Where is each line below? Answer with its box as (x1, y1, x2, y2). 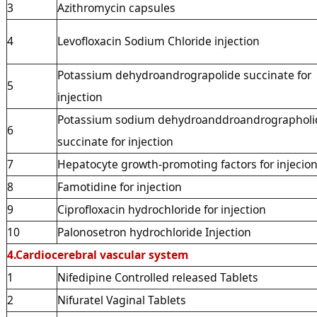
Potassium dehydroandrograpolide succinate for (57, 67, 311, 83)
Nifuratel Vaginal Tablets (57, 292, 186, 308)
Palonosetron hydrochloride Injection (57, 224, 251, 240)
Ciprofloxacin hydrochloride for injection (57, 201, 266, 217)
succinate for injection (57, 133, 176, 149)
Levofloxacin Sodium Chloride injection (57, 33, 260, 49)
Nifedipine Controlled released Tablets (57, 269, 258, 285)
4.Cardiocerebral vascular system (6, 246, 188, 263)
